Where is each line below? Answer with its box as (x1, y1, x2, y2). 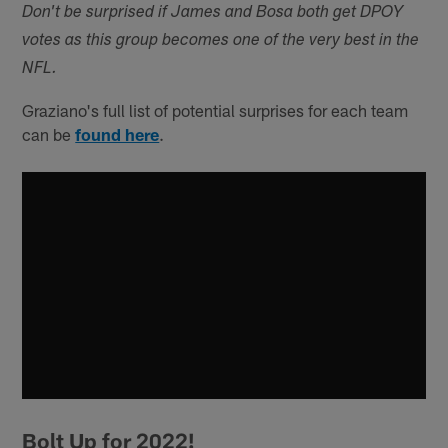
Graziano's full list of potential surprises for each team (22, 99, 409, 120)
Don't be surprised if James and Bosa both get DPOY (22, 4, 404, 22)
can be (22, 123, 76, 144)
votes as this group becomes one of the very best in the (22, 32, 420, 50)
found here (75, 123, 160, 144)
